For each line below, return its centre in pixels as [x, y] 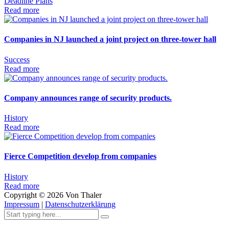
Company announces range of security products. [88, 98]
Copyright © [25, 195]
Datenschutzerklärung [80, 204]
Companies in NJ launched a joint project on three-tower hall [110, 39]
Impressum [22, 204]
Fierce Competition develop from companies [80, 156]
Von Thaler [84, 195]
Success [17, 59]
